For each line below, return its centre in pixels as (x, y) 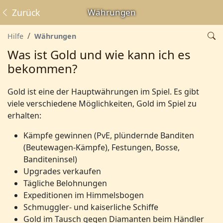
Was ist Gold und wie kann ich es (99, 55)
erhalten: (24, 115)
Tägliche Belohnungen (65, 183)
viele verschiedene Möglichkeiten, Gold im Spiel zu (102, 104)
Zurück (25, 12)
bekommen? (42, 68)
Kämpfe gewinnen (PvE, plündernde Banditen (109, 135)
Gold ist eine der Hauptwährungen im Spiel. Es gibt (103, 92)
